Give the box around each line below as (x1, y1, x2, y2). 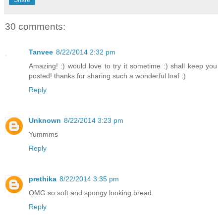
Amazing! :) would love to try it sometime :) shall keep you (29, 62, 217, 70)
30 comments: (5, 21, 65, 32)
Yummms (29, 130, 58, 139)
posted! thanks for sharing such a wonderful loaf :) (29, 72, 186, 80)
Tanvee (29, 48, 53, 56)
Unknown (29, 116, 61, 125)
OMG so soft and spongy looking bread (29, 189, 152, 197)
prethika (29, 175, 56, 183)
